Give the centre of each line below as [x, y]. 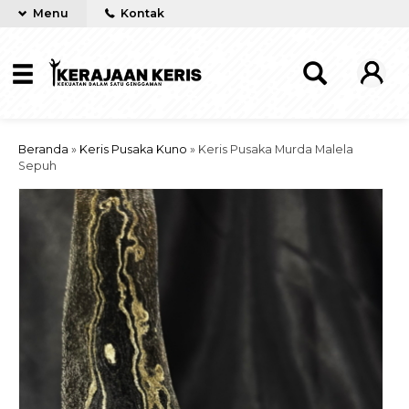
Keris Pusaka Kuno [133, 149]
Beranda [43, 149]
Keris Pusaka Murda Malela [276, 149]
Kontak [141, 13]
